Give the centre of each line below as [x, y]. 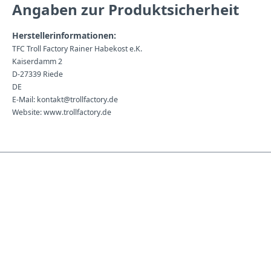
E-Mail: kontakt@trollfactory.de [65, 100]
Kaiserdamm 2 [37, 61]
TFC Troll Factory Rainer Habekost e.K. [77, 49]
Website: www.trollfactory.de [62, 112]
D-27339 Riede [38, 74]
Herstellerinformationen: [64, 35]
